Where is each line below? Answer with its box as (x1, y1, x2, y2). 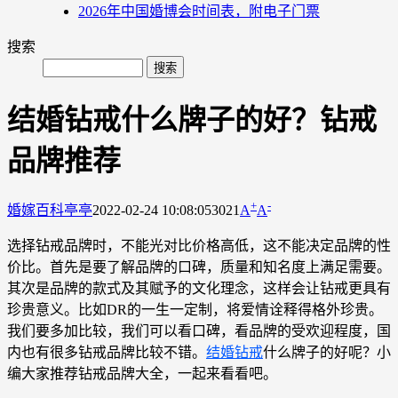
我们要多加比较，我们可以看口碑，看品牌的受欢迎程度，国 (7, 322, 391, 338)
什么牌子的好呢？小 (263, 344, 391, 360)
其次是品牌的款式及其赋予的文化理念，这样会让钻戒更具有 (7, 280, 391, 296)
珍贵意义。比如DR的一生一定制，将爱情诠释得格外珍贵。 (7, 301, 383, 317)
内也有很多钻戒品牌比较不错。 (7, 344, 206, 360)
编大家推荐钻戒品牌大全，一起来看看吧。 (7, 365, 277, 381)
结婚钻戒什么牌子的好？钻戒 (7, 104, 377, 137)
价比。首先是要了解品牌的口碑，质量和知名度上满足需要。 (7, 259, 391, 275)
